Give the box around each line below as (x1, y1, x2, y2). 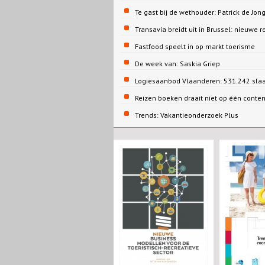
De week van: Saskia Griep (135, 59, 220, 68)
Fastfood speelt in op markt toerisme (135, 41, 255, 51)
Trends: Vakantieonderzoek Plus (135, 110, 238, 119)
